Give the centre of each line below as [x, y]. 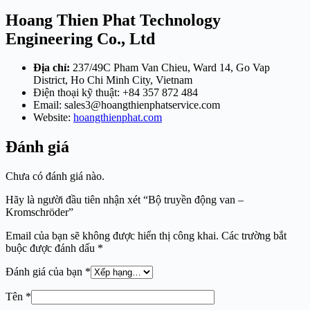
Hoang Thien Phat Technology [113, 20]
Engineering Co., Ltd [80, 38]
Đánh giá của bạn [45, 272]
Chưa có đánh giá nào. [55, 176]
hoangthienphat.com [118, 118]
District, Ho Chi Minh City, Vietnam [113, 80]
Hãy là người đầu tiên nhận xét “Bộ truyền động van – [125, 200]
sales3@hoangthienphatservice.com [142, 105]
